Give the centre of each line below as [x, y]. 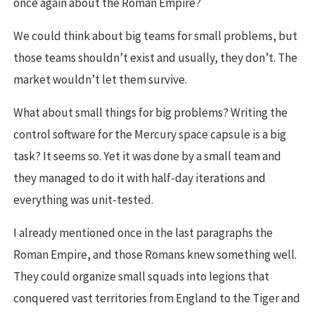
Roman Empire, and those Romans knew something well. [155, 255]
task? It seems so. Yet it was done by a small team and [147, 156]
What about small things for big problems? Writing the [150, 113]
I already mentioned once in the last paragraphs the [143, 233]
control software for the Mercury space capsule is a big [150, 135]
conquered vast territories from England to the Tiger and [157, 298]
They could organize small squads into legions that [141, 277]
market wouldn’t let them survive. [100, 80]
